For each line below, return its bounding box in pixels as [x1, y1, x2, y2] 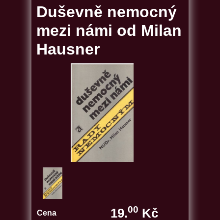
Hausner [36, 40, 100, 58]
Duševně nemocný [36, 3, 177, 21]
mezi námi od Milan [36, 22, 182, 39]
